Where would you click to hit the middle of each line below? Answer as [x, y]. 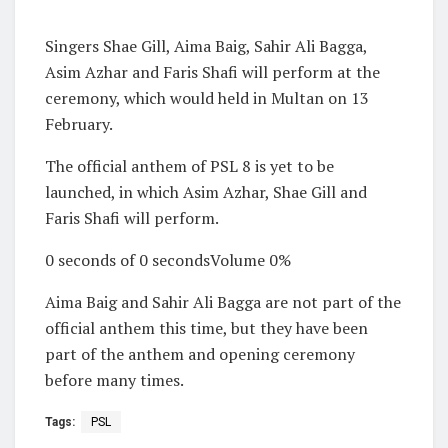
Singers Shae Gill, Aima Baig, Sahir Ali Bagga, [206, 46]
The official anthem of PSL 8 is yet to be [189, 166]
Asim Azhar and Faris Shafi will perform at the [212, 72]
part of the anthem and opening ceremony [200, 354]
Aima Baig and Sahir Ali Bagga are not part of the [223, 302]
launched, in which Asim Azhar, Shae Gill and [206, 192]
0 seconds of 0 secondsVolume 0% [168, 260]
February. [79, 124]
